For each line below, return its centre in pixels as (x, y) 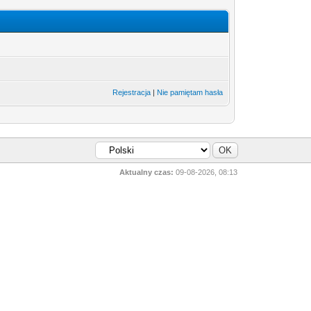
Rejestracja (132, 92)
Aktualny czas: (147, 172)
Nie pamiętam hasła (190, 92)
